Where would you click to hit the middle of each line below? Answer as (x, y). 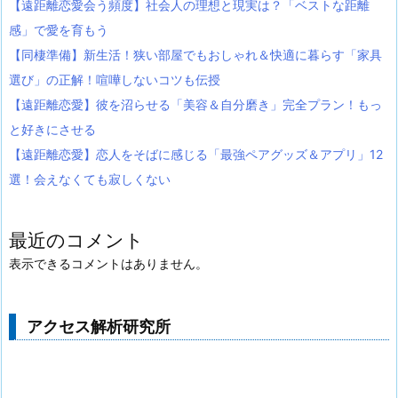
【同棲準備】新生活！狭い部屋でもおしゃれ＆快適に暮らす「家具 (195, 54)
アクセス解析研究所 (99, 326)
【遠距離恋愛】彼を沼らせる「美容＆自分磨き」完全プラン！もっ (195, 104)
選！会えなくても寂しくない (90, 179)
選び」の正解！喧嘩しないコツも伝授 (115, 79)
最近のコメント (76, 240)
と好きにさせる (52, 129)
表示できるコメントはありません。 (108, 263)
